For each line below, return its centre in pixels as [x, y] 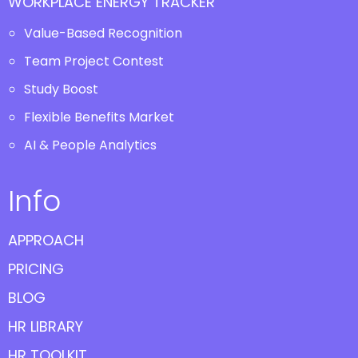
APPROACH [46, 240]
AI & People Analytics [90, 145]
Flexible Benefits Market [99, 117]
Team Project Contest [94, 61]
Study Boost [61, 89]
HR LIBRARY [46, 326]
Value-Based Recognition [103, 33]
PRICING [36, 269]
